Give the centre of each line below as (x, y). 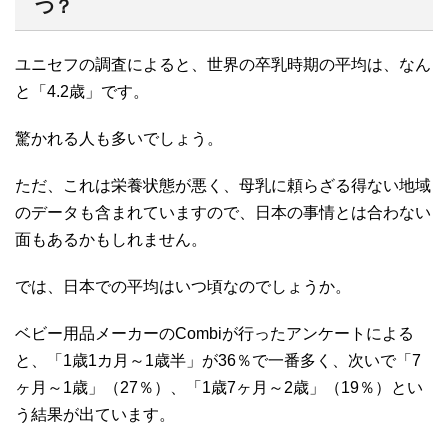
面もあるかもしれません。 (111, 239)
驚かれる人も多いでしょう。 (119, 138)
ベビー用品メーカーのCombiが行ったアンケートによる (214, 333)
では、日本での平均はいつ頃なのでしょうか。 (183, 286)
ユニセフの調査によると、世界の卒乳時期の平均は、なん (223, 64)
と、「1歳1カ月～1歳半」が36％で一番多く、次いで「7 (218, 360)
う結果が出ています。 (95, 414)
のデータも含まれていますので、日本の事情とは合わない (223, 212)
